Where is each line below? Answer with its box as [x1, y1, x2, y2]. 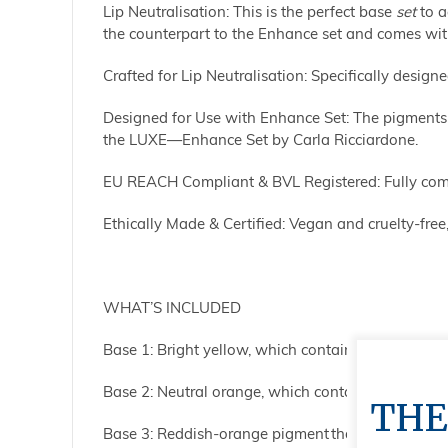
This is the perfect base [233, 2, 396, 22]
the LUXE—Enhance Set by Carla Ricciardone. [103, 130, 418, 150]
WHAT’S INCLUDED [103, 298, 241, 318]
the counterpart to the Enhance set [103, 24, 342, 44]
